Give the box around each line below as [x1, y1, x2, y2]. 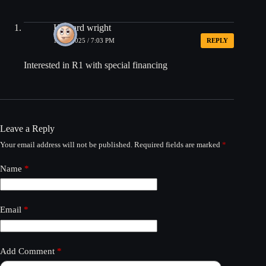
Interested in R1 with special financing [24, 59, 167, 70]
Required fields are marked [134, 140, 222, 149]
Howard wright [53, 22, 111, 33]
